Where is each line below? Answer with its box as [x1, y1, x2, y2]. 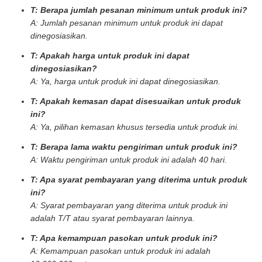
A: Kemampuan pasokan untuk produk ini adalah [30, 246, 211, 256]
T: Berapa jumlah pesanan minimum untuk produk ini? [30, 5, 247, 15]
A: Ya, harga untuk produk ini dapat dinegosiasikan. [30, 77, 220, 86]
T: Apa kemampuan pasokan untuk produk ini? [30, 233, 218, 243]
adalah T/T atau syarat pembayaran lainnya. [30, 213, 195, 223]
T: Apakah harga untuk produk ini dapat [30, 51, 189, 60]
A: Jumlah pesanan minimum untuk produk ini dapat [30, 18, 223, 27]
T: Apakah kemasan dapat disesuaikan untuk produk [30, 96, 241, 106]
